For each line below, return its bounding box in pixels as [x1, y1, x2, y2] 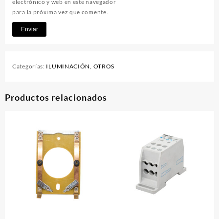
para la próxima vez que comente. [12, 8, 109, 16]
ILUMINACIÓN [46, 63, 90, 70]
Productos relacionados [5, 92, 107, 103]
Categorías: [12, 63, 46, 70]
